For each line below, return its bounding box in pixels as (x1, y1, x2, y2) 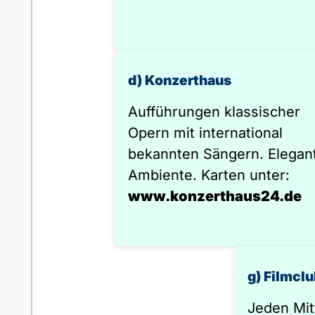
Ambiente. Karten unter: (128, 167, 290, 184)
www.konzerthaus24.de (128, 188, 302, 205)
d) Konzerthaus (128, 72, 231, 89)
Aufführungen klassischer (128, 103, 300, 120)
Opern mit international (128, 124, 283, 141)
